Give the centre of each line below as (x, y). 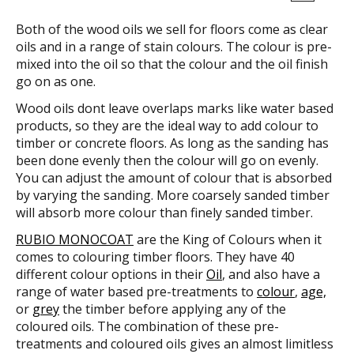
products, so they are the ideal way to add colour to (167, 125)
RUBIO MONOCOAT (75, 239)
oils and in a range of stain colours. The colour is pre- (174, 46)
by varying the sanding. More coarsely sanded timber (173, 195)
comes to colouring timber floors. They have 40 (155, 256)
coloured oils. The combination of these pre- (147, 326)
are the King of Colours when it (228, 239)
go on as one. (57, 81)
